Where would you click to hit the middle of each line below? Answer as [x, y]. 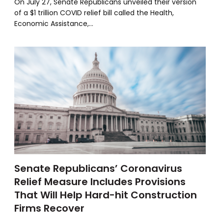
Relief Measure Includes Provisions [100, 181]
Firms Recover [50, 208]
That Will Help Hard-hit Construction [106, 195]
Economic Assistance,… [54, 23]
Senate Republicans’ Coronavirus [98, 168]
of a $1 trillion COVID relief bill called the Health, [94, 13]
